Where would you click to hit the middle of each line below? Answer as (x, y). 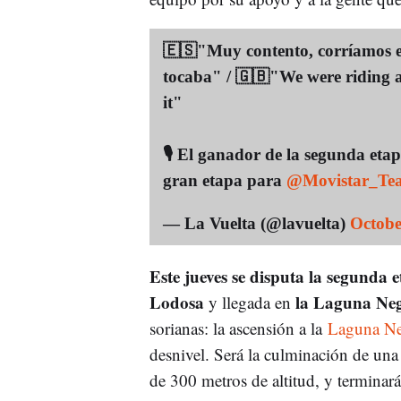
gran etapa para (224, 180)
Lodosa (179, 302)
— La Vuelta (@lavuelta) (256, 223)
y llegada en (249, 302)
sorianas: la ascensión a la (238, 328)
